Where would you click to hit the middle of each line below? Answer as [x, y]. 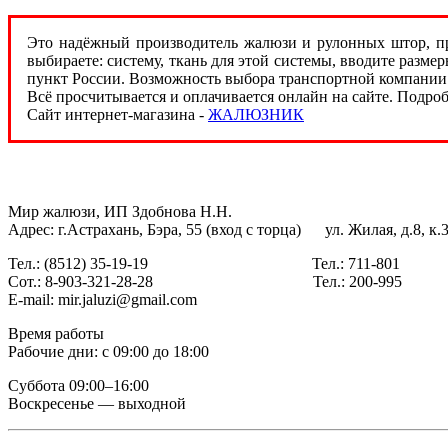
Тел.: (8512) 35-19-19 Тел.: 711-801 [204, 263]
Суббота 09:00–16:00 [78, 385]
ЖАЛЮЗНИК [256, 115]
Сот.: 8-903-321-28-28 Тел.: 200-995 [205, 281]
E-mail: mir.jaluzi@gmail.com [102, 299]
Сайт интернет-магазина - [117, 115]
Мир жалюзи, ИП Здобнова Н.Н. [120, 211]
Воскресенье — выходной [97, 403]
